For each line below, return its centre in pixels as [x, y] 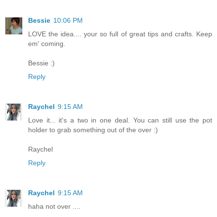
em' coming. [47, 43]
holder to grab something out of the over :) [93, 130]
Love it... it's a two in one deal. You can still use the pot [120, 120]
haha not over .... [54, 206]
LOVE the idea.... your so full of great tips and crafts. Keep [120, 34]
